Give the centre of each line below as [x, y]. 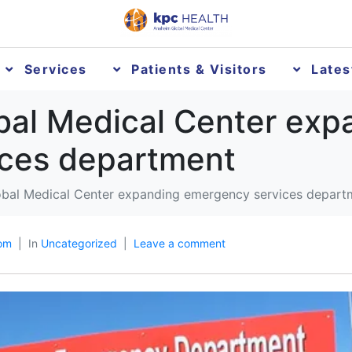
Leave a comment [180, 243]
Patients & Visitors [199, 69]
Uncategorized [79, 243]
